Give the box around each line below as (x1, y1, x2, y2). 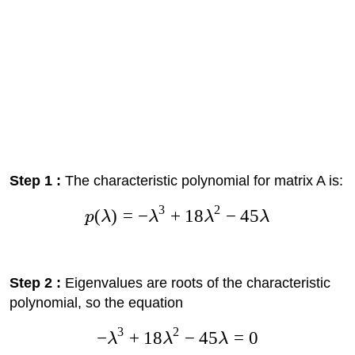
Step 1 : (9, 172, 61, 189)
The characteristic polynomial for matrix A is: (60, 172, 343, 189)
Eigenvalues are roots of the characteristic (60, 275, 330, 292)
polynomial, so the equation (9, 295, 183, 311)
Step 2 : (9, 275, 61, 292)
